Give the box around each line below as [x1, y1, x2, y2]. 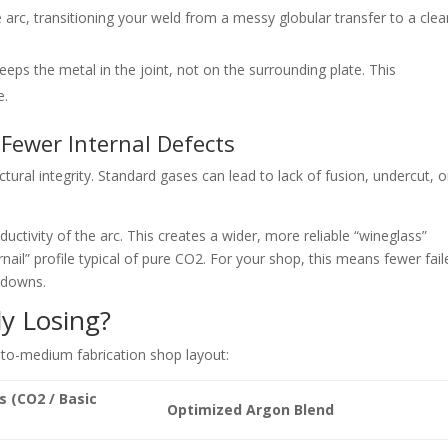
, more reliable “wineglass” [257, 226, 428, 246]
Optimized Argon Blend [167, 400, 335, 420]
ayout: [189, 345, 230, 365]
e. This [354, 60, 397, 80]
